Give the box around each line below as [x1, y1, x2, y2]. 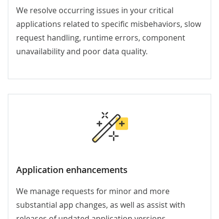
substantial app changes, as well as [16, 199, 147, 211]
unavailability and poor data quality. [16, 46, 148, 57]
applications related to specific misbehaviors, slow [16, 19, 201, 30]
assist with [147, 199, 185, 211]
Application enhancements [16, 164, 128, 176]
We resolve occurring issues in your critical [16, 5, 174, 16]
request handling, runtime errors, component [16, 32, 185, 44]
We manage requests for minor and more [16, 186, 170, 197]
